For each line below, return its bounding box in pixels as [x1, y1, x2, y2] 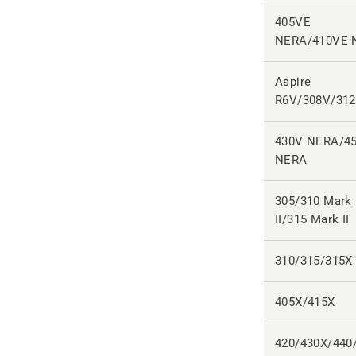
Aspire [275, 75, 311, 89]
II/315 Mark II [275, 212, 350, 226]
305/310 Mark [275, 194, 352, 208]
